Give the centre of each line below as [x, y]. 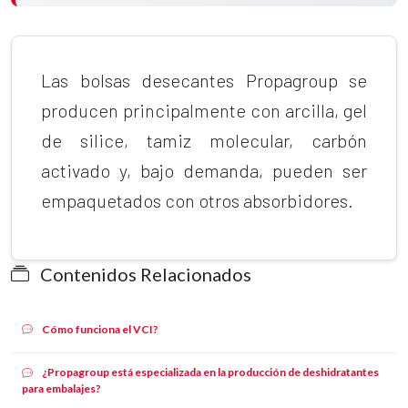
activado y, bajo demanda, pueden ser [204, 170]
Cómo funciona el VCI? [99, 329]
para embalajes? [61, 389]
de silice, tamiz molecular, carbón [204, 140]
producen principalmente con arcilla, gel [204, 110]
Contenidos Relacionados [144, 274]
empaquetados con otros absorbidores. [197, 200]
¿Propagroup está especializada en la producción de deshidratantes [209, 372]
